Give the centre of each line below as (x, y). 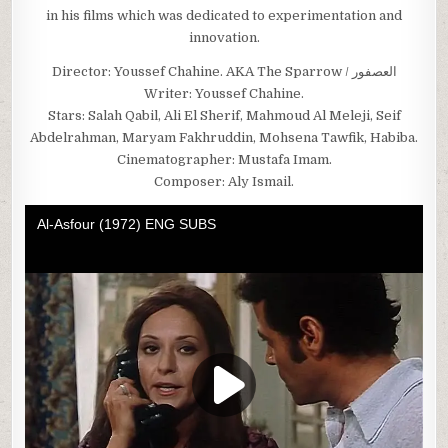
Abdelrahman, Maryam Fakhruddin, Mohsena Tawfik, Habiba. (224, 138)
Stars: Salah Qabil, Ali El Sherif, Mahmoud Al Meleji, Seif (224, 116)
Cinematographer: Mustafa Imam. (224, 160)
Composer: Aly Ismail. (224, 182)
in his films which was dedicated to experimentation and (224, 16)
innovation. (224, 38)
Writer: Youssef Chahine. (224, 94)
